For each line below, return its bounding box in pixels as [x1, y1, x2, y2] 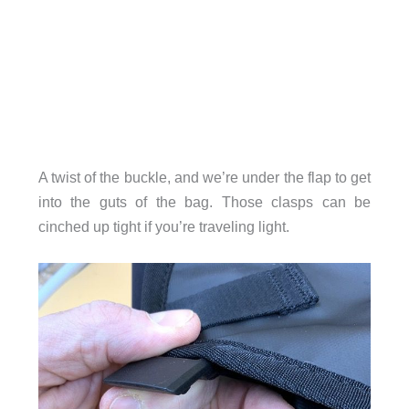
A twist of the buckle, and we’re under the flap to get [37, 168, 372, 185]
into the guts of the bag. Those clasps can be [37, 193, 372, 210]
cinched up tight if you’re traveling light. [37, 217, 289, 235]
